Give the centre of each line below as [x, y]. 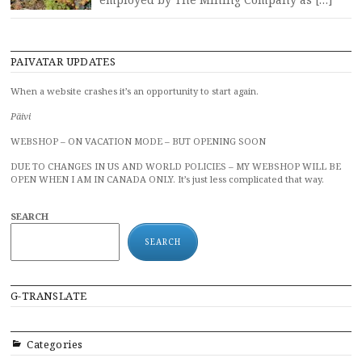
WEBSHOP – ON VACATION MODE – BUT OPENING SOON [138, 141]
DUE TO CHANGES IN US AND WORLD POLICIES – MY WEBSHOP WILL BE [176, 166]
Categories [55, 344]
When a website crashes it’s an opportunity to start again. [135, 91]
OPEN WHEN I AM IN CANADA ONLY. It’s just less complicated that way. [167, 179]
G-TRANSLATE [49, 296]
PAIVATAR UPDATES [63, 61]
